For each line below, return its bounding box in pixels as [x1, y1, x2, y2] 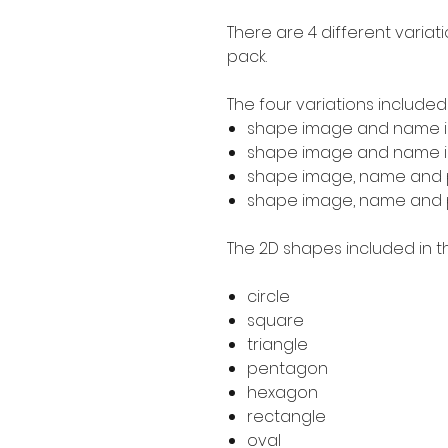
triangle [247, 332, 308, 356]
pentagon [247, 356, 328, 380]
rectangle [247, 404, 326, 428]
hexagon [247, 380, 318, 404]
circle [247, 284, 290, 308]
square [247, 308, 304, 332]
